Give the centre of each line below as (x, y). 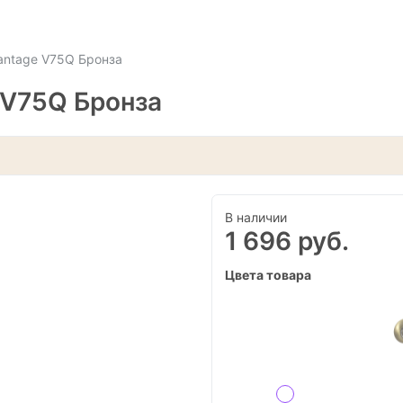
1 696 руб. (287, 241)
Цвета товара (268, 274)
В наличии (255, 217)
